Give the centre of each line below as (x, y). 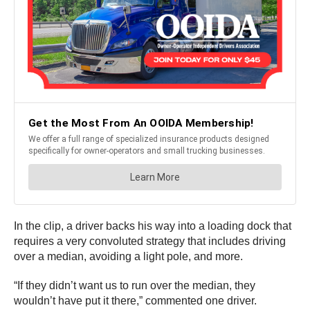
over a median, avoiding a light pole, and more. (130, 256)
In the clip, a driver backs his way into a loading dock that (153, 226)
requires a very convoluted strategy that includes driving (150, 241)
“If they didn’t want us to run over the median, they (135, 285)
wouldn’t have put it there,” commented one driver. (135, 300)
